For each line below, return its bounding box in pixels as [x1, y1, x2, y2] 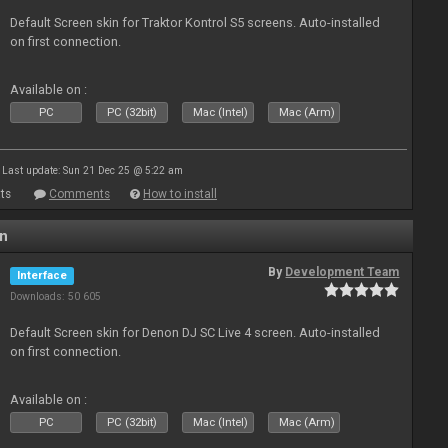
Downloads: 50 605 [10, 290, 102, 303]
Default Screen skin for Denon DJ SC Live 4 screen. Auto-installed [10, 325, 381, 340]
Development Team [285, 265, 400, 279]
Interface [17, 269, 68, 282]
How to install [143, 187, 217, 201]
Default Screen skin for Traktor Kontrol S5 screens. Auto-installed [10, 15, 381, 30]
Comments [49, 187, 110, 201]
